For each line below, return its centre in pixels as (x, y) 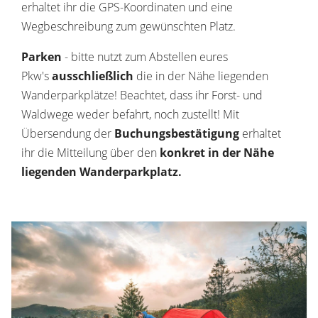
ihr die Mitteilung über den (91, 153)
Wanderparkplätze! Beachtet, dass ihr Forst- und (142, 95)
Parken (43, 57)
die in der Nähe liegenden (202, 76)
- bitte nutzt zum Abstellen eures (146, 57)
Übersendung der (68, 133)
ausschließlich (94, 76)
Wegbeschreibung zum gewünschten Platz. (128, 26)
